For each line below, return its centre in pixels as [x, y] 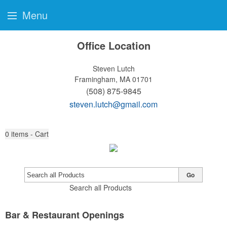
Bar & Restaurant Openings [65, 215]
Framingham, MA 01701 [113, 79]
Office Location [113, 45]
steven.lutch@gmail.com [113, 104]
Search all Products [100, 187]
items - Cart [30, 134]
